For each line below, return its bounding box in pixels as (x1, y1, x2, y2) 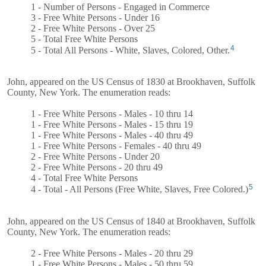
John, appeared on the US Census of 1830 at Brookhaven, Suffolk (7, 77, 255, 87)
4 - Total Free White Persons (31, 173, 138, 183)
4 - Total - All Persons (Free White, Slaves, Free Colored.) (31, 184, 248, 195)
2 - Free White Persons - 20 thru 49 (31, 162, 163, 173)
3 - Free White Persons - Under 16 (31, 12, 160, 23)
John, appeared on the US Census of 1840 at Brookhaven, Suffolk (7, 216, 255, 227)
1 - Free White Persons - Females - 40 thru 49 (31, 141, 201, 151)
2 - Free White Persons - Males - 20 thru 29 (31, 248, 193, 259)
